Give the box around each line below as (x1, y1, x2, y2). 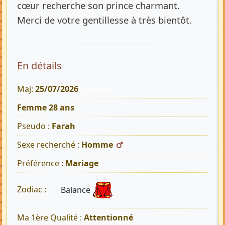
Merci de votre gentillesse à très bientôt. (17, 14, 192, 27)
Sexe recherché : (17, 139, 81, 151)
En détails (17, 59, 62, 73)
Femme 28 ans (17, 102, 74, 114)
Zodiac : (17, 184, 48, 195)
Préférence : (17, 158, 65, 169)
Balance (61, 184, 92, 195)
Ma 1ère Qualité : (17, 212, 84, 223)
